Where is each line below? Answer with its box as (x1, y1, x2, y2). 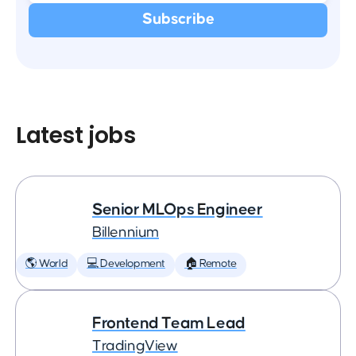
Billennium (92, 225, 159, 240)
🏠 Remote (184, 258, 237, 269)
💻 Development (87, 258, 166, 269)
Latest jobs (16, 120, 136, 151)
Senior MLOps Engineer (92, 201, 263, 218)
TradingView (92, 339, 178, 354)
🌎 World (25, 258, 68, 269)
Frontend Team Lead (92, 315, 246, 331)
